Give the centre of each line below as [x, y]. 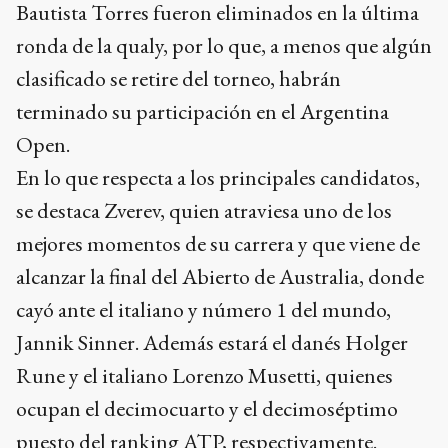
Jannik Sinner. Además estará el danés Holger [212, 342]
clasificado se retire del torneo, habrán [178, 78]
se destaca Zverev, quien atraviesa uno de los [204, 210]
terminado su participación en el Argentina [202, 111]
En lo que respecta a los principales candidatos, [218, 177]
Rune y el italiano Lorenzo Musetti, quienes [204, 375]
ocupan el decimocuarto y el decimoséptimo [207, 408]
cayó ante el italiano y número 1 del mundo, [203, 309]
